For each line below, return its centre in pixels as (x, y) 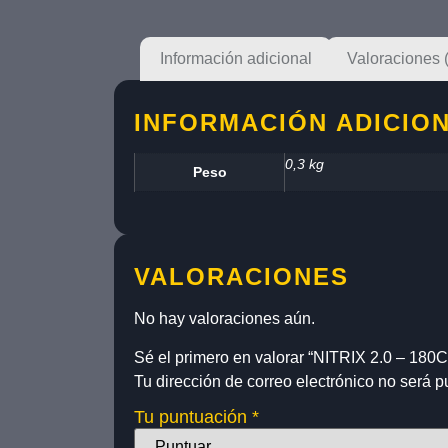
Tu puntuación (193, 416)
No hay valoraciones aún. (224, 319)
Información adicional (236, 59)
